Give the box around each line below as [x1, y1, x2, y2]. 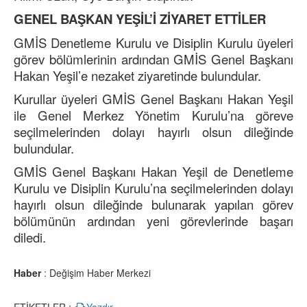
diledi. [14, 228, 46, 247]
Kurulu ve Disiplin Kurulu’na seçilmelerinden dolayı [14, 179, 293, 197]
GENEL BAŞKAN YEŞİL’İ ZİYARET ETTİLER [14, 10, 266, 29]
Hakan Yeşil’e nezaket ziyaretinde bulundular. [14, 66, 261, 85]
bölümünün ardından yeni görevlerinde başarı [14, 212, 293, 230]
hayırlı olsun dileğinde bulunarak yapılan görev [14, 195, 293, 214]
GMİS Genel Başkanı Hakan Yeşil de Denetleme [14, 162, 293, 181]
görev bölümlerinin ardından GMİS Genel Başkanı [14, 50, 293, 69]
